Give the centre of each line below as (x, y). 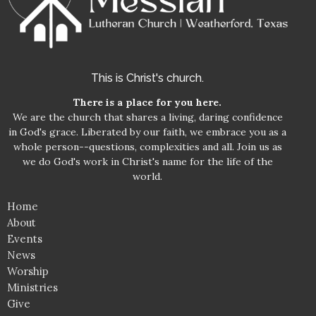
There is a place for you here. (147, 102)
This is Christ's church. (147, 78)
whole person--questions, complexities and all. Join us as (147, 146)
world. (147, 176)
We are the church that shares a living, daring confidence (147, 117)
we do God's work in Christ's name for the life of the (147, 161)
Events (25, 238)
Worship (28, 271)
